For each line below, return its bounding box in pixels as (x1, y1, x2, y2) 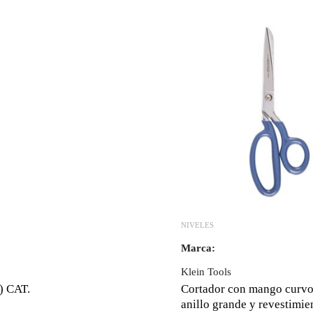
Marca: (180, 242, 215, 254)
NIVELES (180, 221, 214, 230)
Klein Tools (180, 266, 231, 278)
